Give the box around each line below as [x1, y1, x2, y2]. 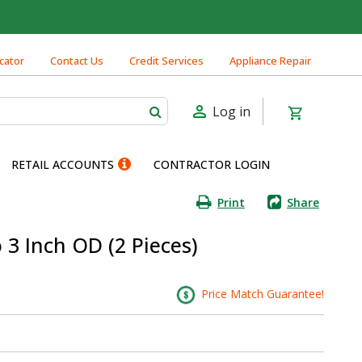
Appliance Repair [229, 53, 311, 68]
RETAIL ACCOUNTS [11, 156, 114, 172]
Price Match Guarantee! [197, 285, 324, 301]
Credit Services [129, 53, 204, 68]
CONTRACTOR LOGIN [154, 156, 270, 172]
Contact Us [50, 53, 103, 68]
